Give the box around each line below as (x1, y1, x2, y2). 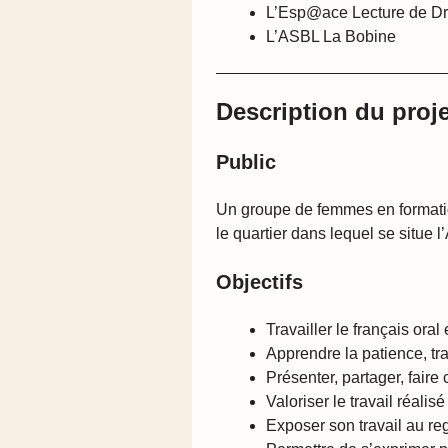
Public (216, 150, 276, 173)
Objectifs (216, 270, 303, 293)
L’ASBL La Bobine (266, 27, 396, 45)
